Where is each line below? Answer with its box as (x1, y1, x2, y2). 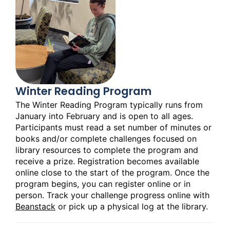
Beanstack (15, 201, 55, 212)
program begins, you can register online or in (15, 179, 190, 189)
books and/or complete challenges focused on (15, 133, 197, 144)
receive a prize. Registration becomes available (15, 156, 199, 167)
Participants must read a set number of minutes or (15, 122, 212, 133)
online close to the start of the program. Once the (15, 167, 209, 178)
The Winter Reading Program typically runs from (15, 100, 203, 110)
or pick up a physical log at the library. (55, 201, 210, 212)
